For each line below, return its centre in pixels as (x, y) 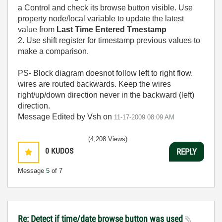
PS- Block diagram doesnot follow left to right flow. (105, 73)
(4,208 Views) (108, 139)
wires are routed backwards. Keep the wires (94, 84)
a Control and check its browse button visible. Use (105, 8)
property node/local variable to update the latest (101, 19)
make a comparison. (53, 51)
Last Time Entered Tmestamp (111, 29)
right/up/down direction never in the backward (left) (106, 95)
